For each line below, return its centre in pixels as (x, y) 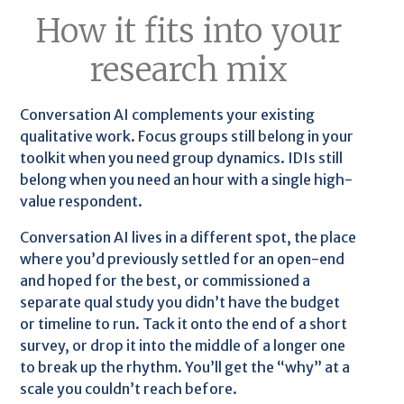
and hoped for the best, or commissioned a (165, 280)
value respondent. (82, 201)
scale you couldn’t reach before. (129, 388)
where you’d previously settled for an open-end (183, 258)
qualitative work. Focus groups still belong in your (187, 136)
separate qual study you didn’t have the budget (180, 302)
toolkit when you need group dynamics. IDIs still (182, 157)
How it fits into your (188, 31)
